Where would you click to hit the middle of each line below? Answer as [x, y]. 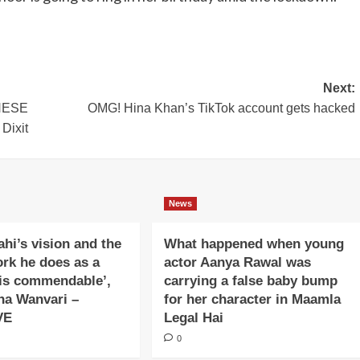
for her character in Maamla [252, 299]
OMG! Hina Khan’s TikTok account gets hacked [221, 108]
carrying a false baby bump [250, 281]
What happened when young [254, 244]
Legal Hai [193, 318]
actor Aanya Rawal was [237, 262]
